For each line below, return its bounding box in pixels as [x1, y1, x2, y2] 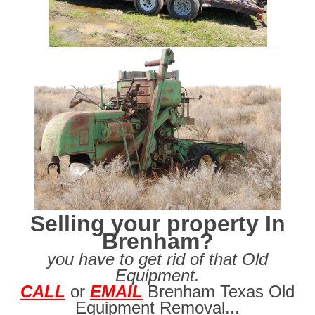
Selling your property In [30, 211, 285, 237]
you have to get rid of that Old [47, 250, 268, 269]
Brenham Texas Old [148, 282, 295, 302]
